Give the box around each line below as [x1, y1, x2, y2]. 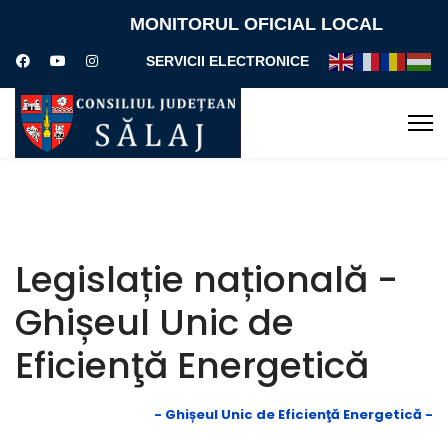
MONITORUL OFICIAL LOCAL [130, 14, 383, 34]
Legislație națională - [15, 254, 398, 305]
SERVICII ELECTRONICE [145, 53, 309, 69]
